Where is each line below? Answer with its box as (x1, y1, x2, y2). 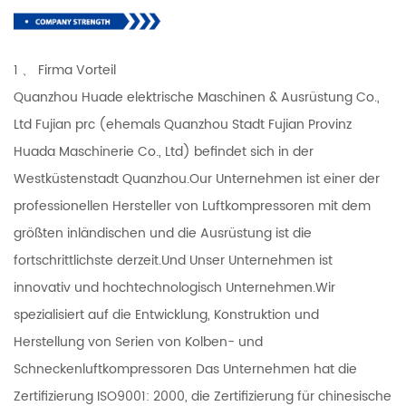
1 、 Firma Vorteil (14, 60, 116, 82)
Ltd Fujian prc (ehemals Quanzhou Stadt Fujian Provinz (14, 114, 352, 136)
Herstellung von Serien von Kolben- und (14, 332, 263, 353)
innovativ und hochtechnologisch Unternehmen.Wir (14, 277, 335, 299)
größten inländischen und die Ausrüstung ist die (14, 223, 312, 245)
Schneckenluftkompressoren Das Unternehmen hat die (14, 359, 357, 381)
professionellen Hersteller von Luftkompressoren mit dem (14, 196, 371, 217)
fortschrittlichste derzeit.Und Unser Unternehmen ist (14, 250, 333, 272)
